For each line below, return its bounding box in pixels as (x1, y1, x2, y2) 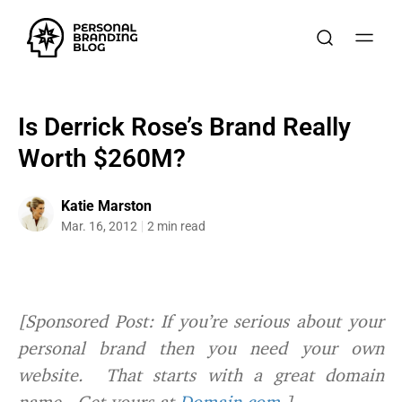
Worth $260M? (18, 144, 186, 173)
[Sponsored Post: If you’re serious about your (18, 310, 384, 332)
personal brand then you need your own (18, 336, 384, 359)
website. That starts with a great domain (18, 363, 384, 386)
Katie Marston (61, 197, 152, 214)
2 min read (147, 219, 205, 233)
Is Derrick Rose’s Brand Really (18, 112, 351, 142)
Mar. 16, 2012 (61, 219, 137, 233)
